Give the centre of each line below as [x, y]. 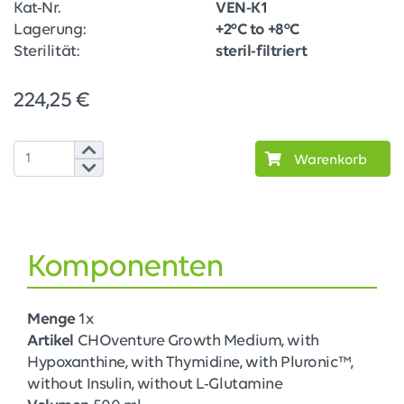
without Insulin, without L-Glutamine [155, 385]
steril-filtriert [262, 52]
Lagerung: [50, 31]
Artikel [50, 342]
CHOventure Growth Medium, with [198, 342]
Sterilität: [46, 52]
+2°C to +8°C [257, 31]
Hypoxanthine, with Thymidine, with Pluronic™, [190, 363]
